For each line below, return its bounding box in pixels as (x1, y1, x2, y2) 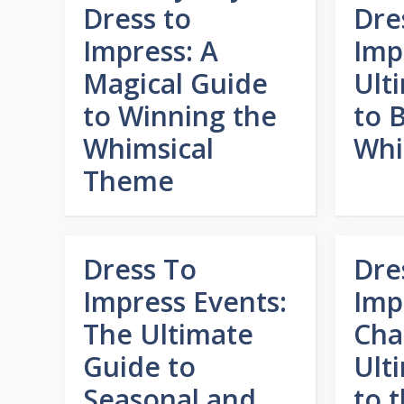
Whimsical (83, 130, 214, 167)
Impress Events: (83, 283, 287, 320)
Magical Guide (83, 65, 268, 102)
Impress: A (83, 32, 218, 69)
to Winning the (83, 97, 277, 134)
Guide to (83, 348, 196, 385)
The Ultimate (83, 316, 253, 353)
